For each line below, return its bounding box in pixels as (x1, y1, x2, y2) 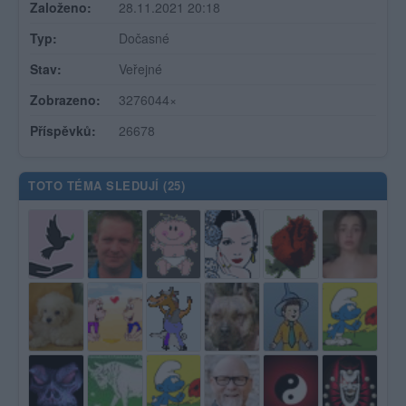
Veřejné (119, 60, 162, 78)
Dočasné (119, 29, 169, 47)
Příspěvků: (30, 121, 96, 140)
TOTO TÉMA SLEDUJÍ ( (28, 177, 168, 194)
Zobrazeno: (30, 91, 101, 109)
